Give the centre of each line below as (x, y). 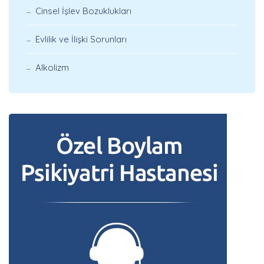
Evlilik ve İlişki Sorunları (81, 39)
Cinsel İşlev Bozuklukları (83, 11)
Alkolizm (52, 67)
